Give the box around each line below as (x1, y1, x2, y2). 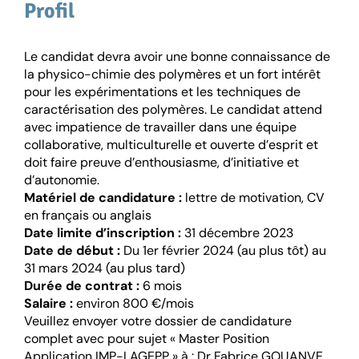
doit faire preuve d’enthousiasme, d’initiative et (24, 154, 299, 171)
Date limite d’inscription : (24, 224, 181, 242)
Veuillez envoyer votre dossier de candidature (24, 313, 292, 330)
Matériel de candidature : (24, 189, 182, 207)
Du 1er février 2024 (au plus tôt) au (120, 242, 326, 260)
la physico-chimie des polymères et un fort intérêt (24, 66, 321, 83)
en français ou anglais (24, 207, 151, 224)
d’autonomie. (24, 171, 99, 189)
